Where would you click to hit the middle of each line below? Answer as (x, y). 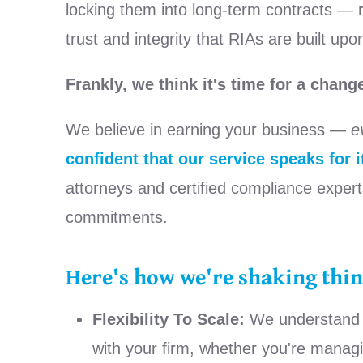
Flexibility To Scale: (168, 320)
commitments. (116, 218)
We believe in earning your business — (208, 130)
